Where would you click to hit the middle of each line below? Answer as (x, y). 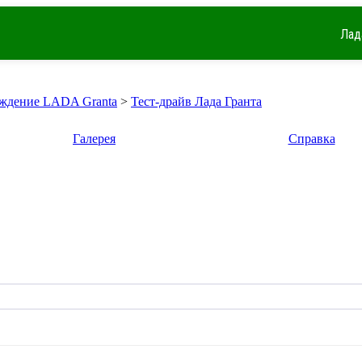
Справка (311, 139)
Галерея (94, 139)
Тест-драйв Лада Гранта (196, 101)
